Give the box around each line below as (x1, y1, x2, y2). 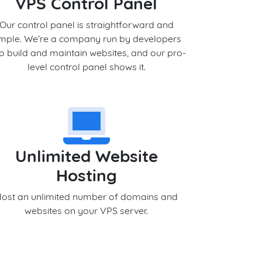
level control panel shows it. (27, 61, 146, 73)
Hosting (56, 165, 117, 185)
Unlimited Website (15, 146, 158, 166)
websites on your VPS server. (25, 205, 149, 216)
